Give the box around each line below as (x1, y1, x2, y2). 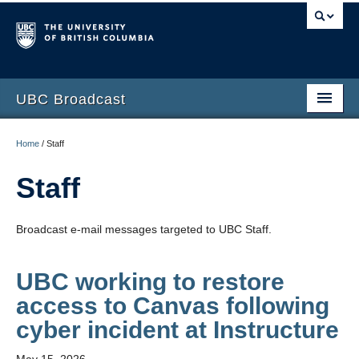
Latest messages (16, 128, 103, 141)
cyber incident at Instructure (16, 317, 339, 343)
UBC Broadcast (16, 91, 126, 107)
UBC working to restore (16, 268, 284, 295)
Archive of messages (16, 161, 122, 174)
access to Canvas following (16, 292, 329, 319)
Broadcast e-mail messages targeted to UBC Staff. (16, 223, 272, 236)
